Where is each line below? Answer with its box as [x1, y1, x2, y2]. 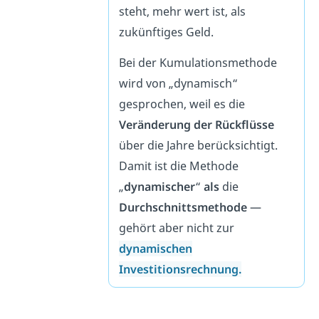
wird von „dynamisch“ [119, 75, 239, 91]
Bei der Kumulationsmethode [119, 54, 278, 70]
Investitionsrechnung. [119, 261, 242, 277]
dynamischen [119, 240, 193, 256]
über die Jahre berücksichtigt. [119, 137, 278, 153]
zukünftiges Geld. [119, 23, 214, 40]
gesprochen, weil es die [119, 95, 246, 112]
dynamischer [124, 178, 196, 194]
